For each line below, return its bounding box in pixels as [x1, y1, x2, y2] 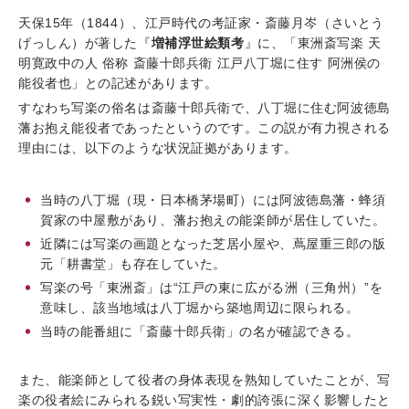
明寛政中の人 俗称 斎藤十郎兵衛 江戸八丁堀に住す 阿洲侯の [18, 56, 381, 71]
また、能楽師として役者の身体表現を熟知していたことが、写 [18, 372, 391, 388]
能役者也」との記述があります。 [18, 76, 218, 91]
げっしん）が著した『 [18, 36, 152, 51]
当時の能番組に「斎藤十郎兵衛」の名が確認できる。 [40, 324, 360, 340]
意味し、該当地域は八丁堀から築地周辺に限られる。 [40, 300, 360, 316]
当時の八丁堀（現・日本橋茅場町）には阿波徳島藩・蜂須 [40, 193, 386, 208]
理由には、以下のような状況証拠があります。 [18, 141, 298, 156]
